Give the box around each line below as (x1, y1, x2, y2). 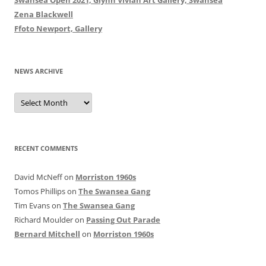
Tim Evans (14, 199, 50, 211)
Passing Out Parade (86, 214, 160, 225)
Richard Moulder (14, 214, 73, 225)
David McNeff (14, 171, 62, 182)
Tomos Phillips (14, 185, 65, 197)
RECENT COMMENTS (14, 143, 78, 153)
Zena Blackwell (14, 8, 73, 20)
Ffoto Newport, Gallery (14, 23, 102, 34)
